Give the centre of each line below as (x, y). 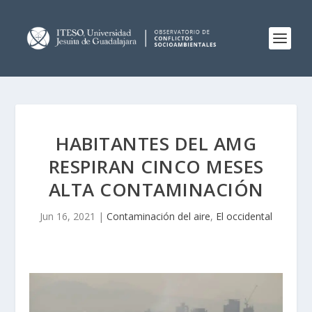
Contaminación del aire (158, 216)
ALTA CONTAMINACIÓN (156, 189)
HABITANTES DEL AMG (156, 143)
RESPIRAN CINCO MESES (156, 166)
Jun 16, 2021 (68, 216)
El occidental (244, 216)
